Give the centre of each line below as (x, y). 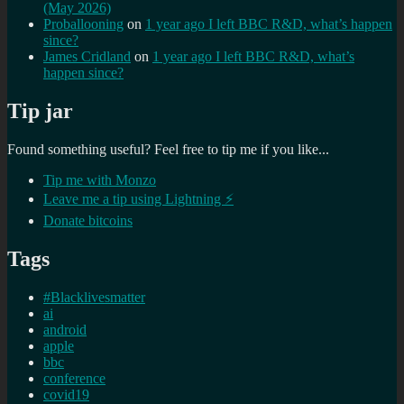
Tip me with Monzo (100, 180)
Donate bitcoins (88, 221)
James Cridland (87, 57)
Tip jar (40, 111)
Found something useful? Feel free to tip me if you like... (168, 150)
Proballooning (83, 24)
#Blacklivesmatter (94, 297)
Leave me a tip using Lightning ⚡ (138, 199)
